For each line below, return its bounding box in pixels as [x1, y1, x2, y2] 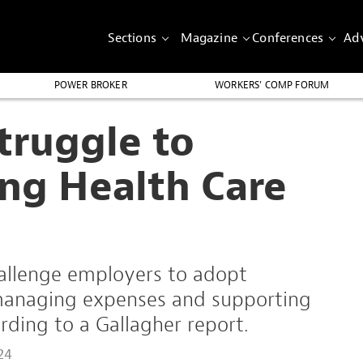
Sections [107, 30, 156, 46]
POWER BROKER [53, 79, 127, 92]
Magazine [180, 30, 237, 46]
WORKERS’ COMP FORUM [215, 79, 330, 92]
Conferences [252, 30, 323, 46]
